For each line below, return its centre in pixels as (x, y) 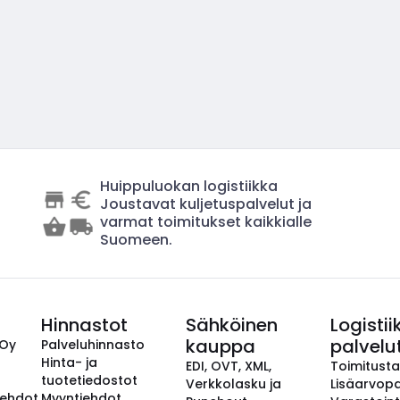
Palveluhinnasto (93, 345)
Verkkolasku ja (233, 384)
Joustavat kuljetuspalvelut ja (206, 204)
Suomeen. (137, 240)
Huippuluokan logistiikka (189, 186)
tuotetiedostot (89, 380)
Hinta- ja (69, 362)
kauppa (221, 346)
